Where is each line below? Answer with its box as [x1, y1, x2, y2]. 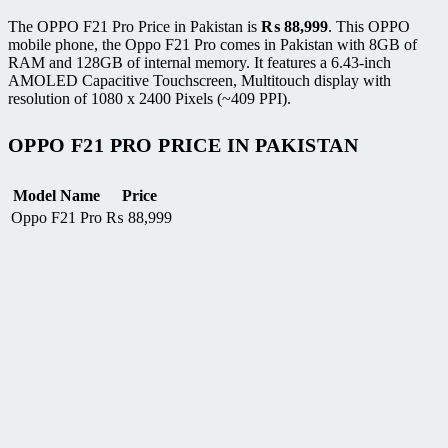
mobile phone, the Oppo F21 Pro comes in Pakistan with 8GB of [8, 35, 417, 53]
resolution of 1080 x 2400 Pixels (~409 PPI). [8, 89, 291, 107]
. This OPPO [328, 17, 410, 35]
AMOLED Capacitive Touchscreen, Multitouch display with [8, 71, 391, 89]
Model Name [13, 187, 100, 204]
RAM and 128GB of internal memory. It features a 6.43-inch [8, 53, 391, 71]
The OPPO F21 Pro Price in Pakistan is [8, 17, 261, 35]
